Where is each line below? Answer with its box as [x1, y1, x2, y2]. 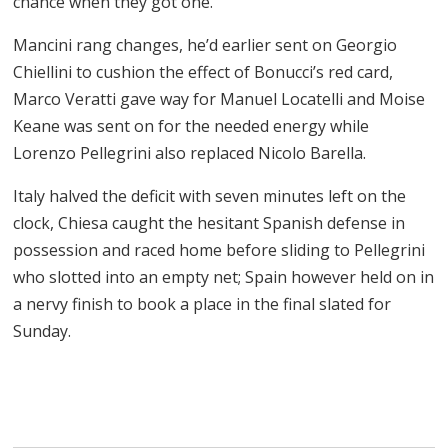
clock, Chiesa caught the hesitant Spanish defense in [13, 211, 406, 234]
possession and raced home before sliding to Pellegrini [13, 238, 426, 261]
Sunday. [13, 319, 72, 342]
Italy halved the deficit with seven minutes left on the [13, 184, 407, 207]
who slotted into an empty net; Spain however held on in [13, 265, 435, 288]
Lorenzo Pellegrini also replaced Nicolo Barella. [13, 141, 367, 164]
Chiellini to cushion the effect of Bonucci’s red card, [13, 60, 394, 83]
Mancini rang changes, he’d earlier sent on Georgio [13, 33, 398, 56]
